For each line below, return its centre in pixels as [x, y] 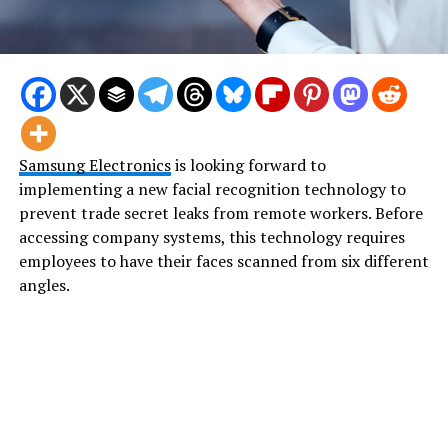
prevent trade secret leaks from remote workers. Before [220, 212]
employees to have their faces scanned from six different [223, 260]
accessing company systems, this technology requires [211, 236]
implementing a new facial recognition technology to [212, 188]
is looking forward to [248, 164]
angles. [45, 284]
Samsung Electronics [94, 164]
